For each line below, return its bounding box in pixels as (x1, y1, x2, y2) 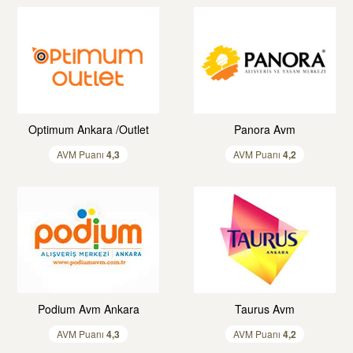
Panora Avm (234, 121, 295, 137)
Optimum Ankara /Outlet (28, 121, 149, 137)
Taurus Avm (235, 301, 295, 317)
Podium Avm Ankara (37, 301, 139, 317)
